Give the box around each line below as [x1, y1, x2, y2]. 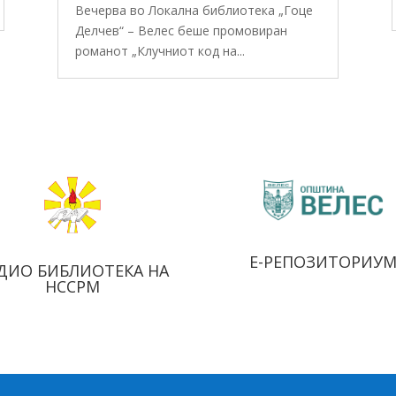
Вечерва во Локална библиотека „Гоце [74, 2, 313, 19]
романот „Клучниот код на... [74, 42, 245, 60]
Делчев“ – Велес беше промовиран [74, 22, 287, 40]
